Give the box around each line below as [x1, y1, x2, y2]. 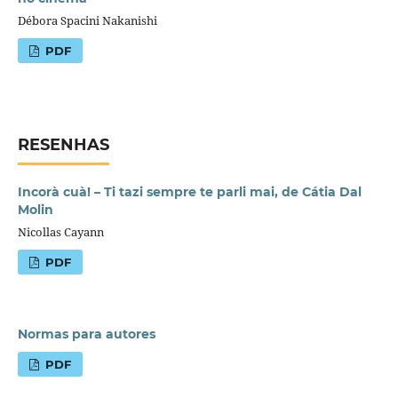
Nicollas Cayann [17, 224, 104, 241]
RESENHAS [17, 135, 109, 155]
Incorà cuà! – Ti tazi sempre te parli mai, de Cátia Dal [17, 184, 362, 201]
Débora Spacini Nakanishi [17, 12, 157, 29]
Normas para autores [17, 326, 155, 343]
